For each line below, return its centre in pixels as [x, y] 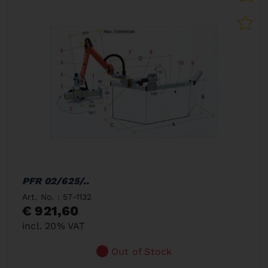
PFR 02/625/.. [56, 181]
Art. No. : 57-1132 [57, 197]
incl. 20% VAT [54, 226]
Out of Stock [142, 251]
